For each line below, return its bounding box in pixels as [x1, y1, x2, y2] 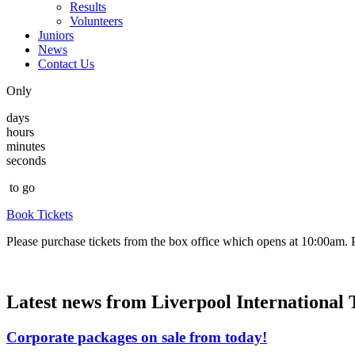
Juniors [38, 29, 74, 42]
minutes [6, 139, 45, 153]
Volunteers [70, 14, 123, 28]
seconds [6, 154, 46, 167]
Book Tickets [6, 208, 73, 221]
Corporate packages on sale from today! [6, 328, 267, 345]
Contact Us [38, 57, 94, 71]
